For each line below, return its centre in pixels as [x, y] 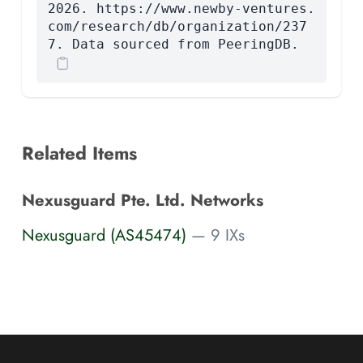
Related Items [79, 153]
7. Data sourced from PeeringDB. [173, 44]
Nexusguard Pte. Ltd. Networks [143, 200]
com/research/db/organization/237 [177, 26]
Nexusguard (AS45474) [104, 235]
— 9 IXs [218, 235]
